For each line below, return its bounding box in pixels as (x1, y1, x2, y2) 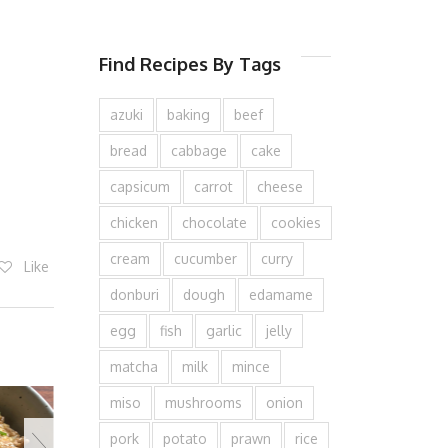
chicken (109, 214, 158, 231)
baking (166, 106, 210, 123)
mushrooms (164, 394, 242, 411)
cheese (256, 178, 303, 195)
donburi (109, 286, 159, 303)
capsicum (109, 178, 170, 195)
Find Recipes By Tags (98, 53, 281, 75)
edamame (248, 286, 313, 303)
